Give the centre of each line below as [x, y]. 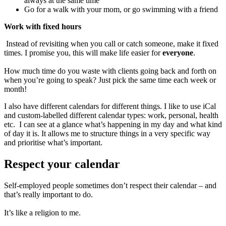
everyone [178, 53]
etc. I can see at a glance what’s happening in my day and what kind [113, 125]
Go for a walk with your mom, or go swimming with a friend [121, 10]
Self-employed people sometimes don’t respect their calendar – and [110, 185]
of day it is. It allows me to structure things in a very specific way [107, 134]
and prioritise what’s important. [53, 143]
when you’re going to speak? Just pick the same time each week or [110, 80]
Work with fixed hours [43, 27]
